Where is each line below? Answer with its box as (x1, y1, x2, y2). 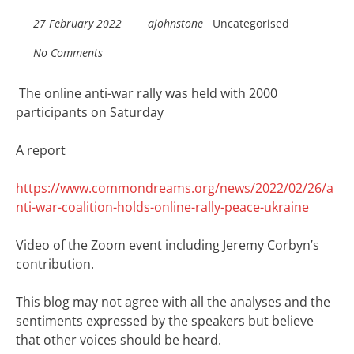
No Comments (32, 45, 103, 60)
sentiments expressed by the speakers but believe (16, 312, 314, 330)
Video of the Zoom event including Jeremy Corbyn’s (16, 236, 319, 254)
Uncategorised (213, 16, 289, 31)
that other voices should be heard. (16, 331, 221, 348)
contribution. (16, 255, 94, 273)
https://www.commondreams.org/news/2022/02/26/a (16, 179, 333, 197)
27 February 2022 (32, 16, 122, 31)
